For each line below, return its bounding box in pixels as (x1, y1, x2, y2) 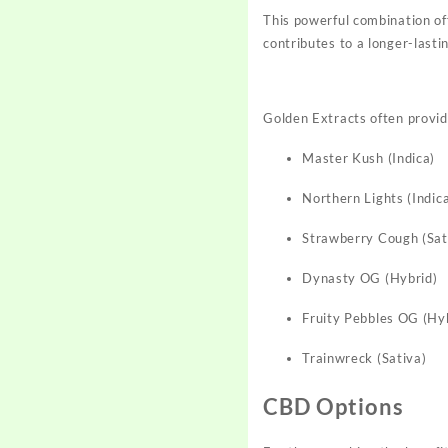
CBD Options (263, 393, 405, 421)
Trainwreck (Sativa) (302, 349, 427, 366)
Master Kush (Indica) (302, 149, 436, 166)
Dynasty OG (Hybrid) (302, 269, 438, 286)
